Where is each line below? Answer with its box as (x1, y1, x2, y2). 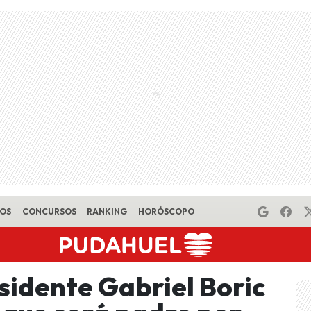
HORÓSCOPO (137, 206, 194, 217)
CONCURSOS (22, 206, 76, 217)
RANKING (87, 206, 128, 217)
